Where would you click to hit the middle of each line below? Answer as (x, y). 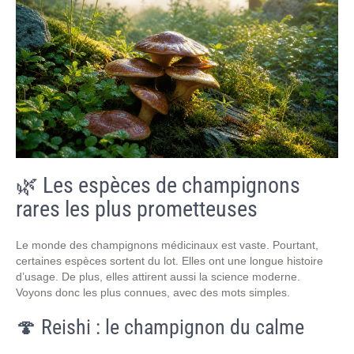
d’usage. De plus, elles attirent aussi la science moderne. (158, 277)
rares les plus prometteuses (137, 209)
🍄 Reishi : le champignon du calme (160, 327)
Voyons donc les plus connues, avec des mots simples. (153, 292)
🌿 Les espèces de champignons (158, 185)
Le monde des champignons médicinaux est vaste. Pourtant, (167, 245)
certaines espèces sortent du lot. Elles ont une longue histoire (169, 261)
